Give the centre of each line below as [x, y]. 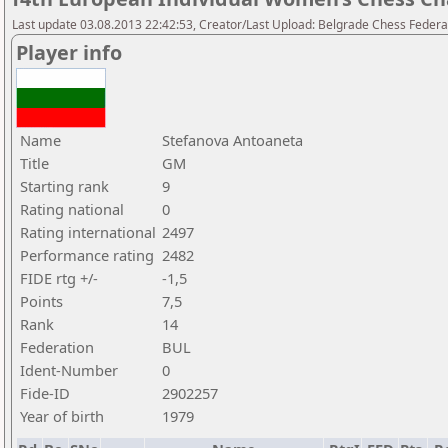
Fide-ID [45, 393]
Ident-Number [69, 370]
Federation [57, 347]
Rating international [88, 232]
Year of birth [62, 416]
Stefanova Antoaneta [232, 140]
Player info [69, 52]
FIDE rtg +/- [59, 278]
